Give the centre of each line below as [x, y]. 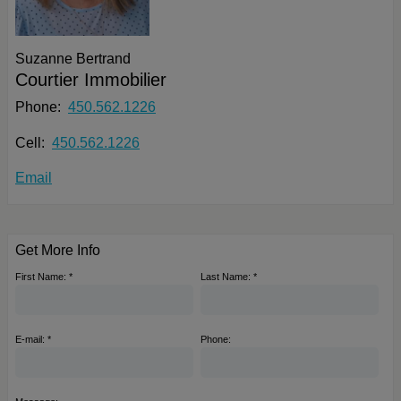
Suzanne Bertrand [73, 59]
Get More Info [58, 250]
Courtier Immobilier [91, 80]
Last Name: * [229, 276]
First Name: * [44, 276]
